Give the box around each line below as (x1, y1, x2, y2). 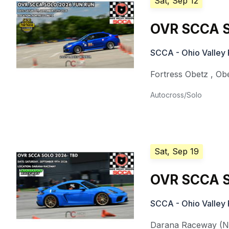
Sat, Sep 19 (154, 146, 199, 156)
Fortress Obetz (150, 69, 209, 79)
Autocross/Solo (150, 90, 202, 99)
